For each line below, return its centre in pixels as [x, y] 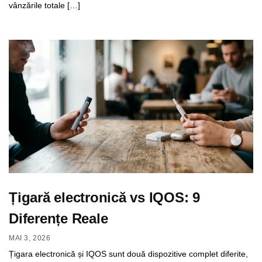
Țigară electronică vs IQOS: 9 [105, 198]
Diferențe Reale [58, 219]
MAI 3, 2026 [30, 238]
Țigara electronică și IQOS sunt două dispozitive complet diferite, [128, 254]
